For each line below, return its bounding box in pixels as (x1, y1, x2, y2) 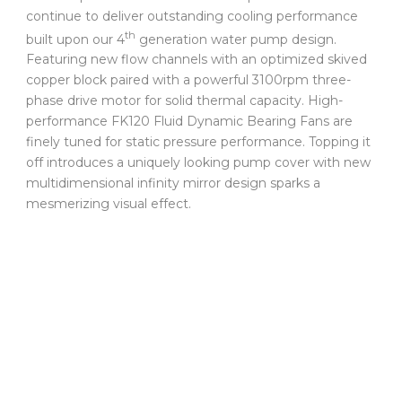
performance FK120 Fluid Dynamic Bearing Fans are (26, 113, 353, 130)
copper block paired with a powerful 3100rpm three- (26, 72, 351, 89)
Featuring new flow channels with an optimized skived (26, 51, 367, 68)
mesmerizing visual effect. (26, 196, 191, 213)
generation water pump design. (135, 31, 336, 48)
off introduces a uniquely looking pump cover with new (26, 154, 371, 171)
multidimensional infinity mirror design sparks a (26, 175, 320, 192)
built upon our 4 (26, 31, 125, 48)
